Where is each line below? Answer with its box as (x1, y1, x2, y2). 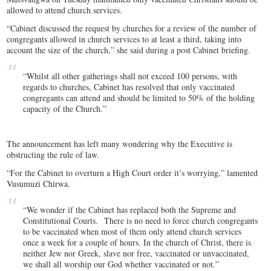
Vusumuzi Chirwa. (7, 178, 71, 190)
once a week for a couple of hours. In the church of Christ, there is (23, 237, 252, 249)
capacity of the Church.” (23, 103, 107, 115)
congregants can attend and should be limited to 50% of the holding (23, 92, 255, 104)
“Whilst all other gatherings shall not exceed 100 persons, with (23, 70, 238, 82)
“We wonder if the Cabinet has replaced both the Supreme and (23, 204, 237, 216)
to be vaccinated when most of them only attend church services (23, 226, 242, 238)
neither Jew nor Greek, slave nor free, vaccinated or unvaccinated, (23, 247, 250, 260)
